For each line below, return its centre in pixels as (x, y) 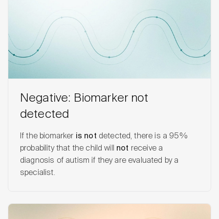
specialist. (38, 173)
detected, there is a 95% (142, 137)
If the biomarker (48, 137)
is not (86, 137)
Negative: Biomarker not (84, 99)
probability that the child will (68, 149)
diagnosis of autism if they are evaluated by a (99, 161)
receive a (146, 149)
